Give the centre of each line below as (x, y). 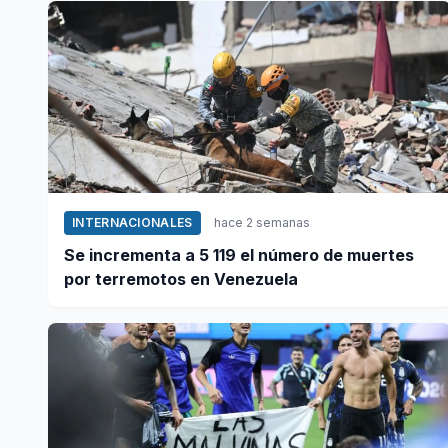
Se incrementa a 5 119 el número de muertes (239, 255)
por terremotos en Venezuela (181, 279)
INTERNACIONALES (132, 223)
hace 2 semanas (261, 223)
